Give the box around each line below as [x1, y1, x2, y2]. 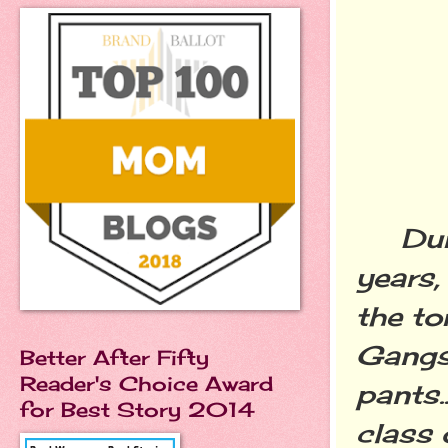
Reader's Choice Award [20, 371, 273, 396]
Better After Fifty [20, 345, 209, 370]
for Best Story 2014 [20, 397, 255, 422]
